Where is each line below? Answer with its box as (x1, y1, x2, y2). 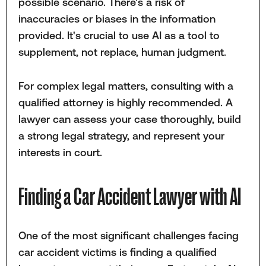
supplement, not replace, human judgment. (18, 46, 232, 59)
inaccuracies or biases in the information (18, 12, 216, 26)
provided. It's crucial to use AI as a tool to (18, 29, 220, 42)
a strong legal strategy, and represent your (18, 129, 224, 142)
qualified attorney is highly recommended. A (18, 96, 233, 109)
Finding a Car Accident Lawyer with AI (18, 182, 241, 211)
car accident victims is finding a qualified (18, 245, 217, 258)
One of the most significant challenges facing (18, 229, 239, 242)
